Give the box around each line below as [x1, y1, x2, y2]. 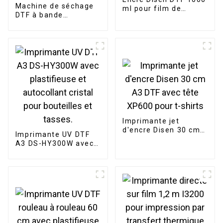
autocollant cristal [15, 157, 86, 166]
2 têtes [15, 56, 43, 64]
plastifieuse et [15, 148, 72, 157]
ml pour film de [122, 4, 182, 12]
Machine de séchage [15, 2, 94, 10]
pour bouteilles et [15, 166, 84, 175]
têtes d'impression [122, 31, 195, 39]
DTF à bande [15, 11, 63, 19]
